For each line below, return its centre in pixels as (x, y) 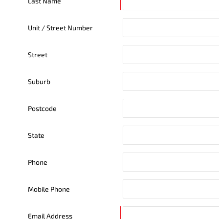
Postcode (42, 108)
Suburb (39, 81)
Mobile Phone (49, 189)
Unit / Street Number (60, 28)
